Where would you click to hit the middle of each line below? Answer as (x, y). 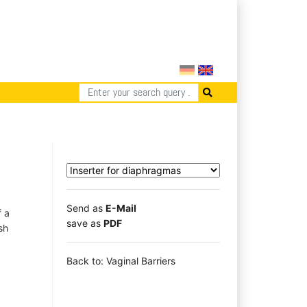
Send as (86, 208)
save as (85, 223)
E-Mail (121, 208)
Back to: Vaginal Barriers (121, 260)
